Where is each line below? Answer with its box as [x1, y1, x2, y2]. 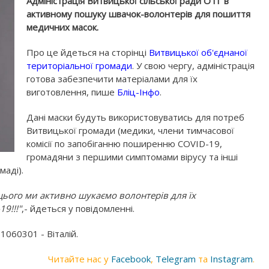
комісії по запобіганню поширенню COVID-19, [26, 138, 222, 150]
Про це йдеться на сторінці [26, 46, 149, 58]
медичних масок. [26, 21, 98, 33]
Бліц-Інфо [117, 86, 160, 98]
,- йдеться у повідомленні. [22, 202, 134, 214]
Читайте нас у [48, 253, 111, 265]
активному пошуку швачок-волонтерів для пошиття [26, 8, 250, 20]
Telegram [156, 253, 196, 265]
